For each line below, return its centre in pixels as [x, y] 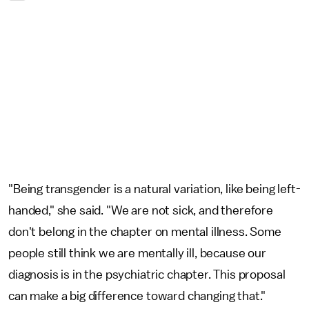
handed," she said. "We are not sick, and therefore [141, 210]
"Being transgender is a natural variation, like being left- [154, 189]
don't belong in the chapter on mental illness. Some [145, 232]
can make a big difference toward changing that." [139, 296]
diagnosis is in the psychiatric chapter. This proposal [147, 275]
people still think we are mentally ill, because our [137, 253]
